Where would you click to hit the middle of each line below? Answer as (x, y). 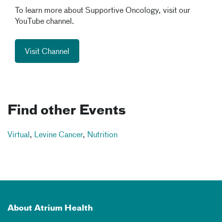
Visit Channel (47, 52)
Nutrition (102, 136)
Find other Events (67, 111)
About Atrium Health (50, 209)
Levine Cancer (58, 136)
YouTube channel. (45, 22)
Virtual (19, 136)
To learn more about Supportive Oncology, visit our (103, 11)
